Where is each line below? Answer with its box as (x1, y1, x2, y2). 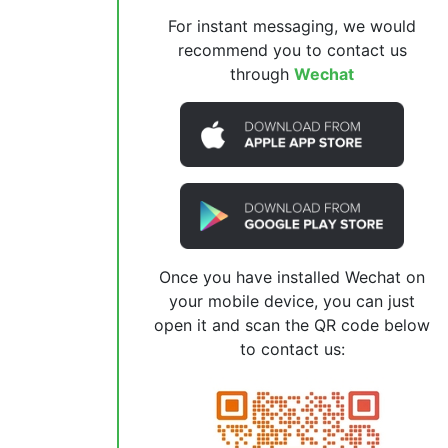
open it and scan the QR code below (154, 314, 430, 335)
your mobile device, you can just (169, 290, 415, 311)
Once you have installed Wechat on (159, 266, 425, 287)
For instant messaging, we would (168, 16, 416, 36)
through (230, 64, 294, 84)
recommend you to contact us (177, 40, 407, 60)
